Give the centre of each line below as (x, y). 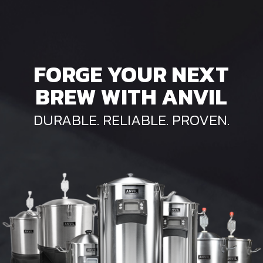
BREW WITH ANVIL (131, 97)
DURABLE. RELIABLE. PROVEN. (131, 120)
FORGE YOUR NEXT (131, 75)
